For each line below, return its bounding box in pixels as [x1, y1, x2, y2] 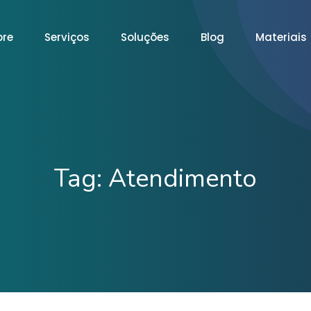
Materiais [255, 30, 307, 44]
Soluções [120, 30, 169, 44]
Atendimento [108, 162, 257, 196]
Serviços [44, 30, 90, 44]
